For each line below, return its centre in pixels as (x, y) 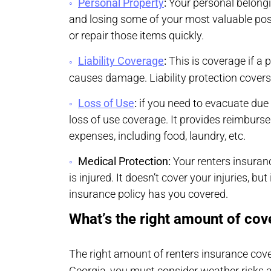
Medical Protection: (124, 161)
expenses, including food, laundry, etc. (157, 135)
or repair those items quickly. (136, 36)
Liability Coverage (121, 61)
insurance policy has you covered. (149, 194)
